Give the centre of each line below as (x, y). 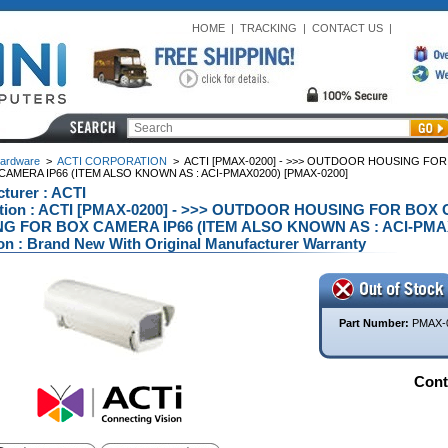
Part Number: (375, 323)
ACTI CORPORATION (111, 161)
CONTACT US (347, 28)
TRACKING (268, 28)
